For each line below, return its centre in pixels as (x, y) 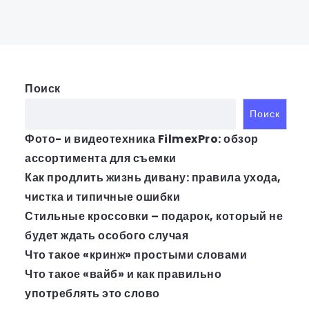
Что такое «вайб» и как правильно (123, 274)
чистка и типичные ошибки (102, 197)
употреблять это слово (92, 293)
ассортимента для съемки (101, 158)
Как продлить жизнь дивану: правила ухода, (153, 178)
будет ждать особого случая (107, 236)
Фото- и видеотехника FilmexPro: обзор (142, 139)
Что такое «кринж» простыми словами (136, 255)
